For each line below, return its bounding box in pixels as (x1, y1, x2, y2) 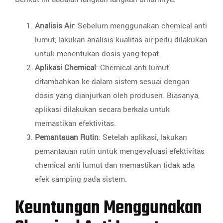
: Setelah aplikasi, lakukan (99, 131, 187, 143)
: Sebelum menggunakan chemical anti (74, 20, 207, 31)
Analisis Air (35, 20, 74, 31)
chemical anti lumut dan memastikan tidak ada (35, 159, 195, 171)
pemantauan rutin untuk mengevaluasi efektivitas (35, 145, 205, 157)
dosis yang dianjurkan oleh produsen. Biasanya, (35, 90, 200, 101)
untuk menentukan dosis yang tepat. (35, 48, 161, 59)
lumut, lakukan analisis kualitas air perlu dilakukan (35, 34, 208, 45)
